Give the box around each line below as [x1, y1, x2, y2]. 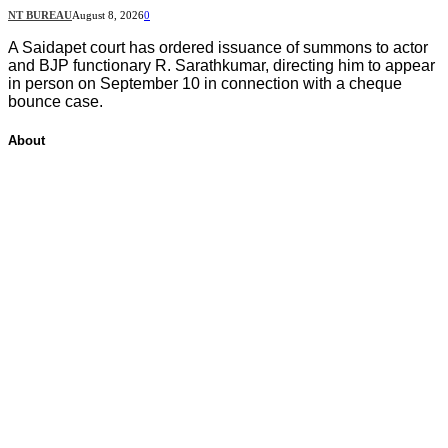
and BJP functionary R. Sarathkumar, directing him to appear [8, 56, 435, 74]
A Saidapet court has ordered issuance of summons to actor [8, 38, 428, 56]
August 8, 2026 [72, 8, 144, 21]
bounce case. [8, 92, 103, 110]
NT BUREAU [8, 8, 72, 21]
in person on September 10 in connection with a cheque [8, 74, 402, 92]
